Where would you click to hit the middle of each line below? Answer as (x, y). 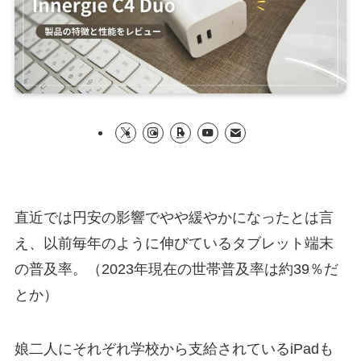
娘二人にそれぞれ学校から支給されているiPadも (174, 349)
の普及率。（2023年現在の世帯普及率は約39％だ (176, 269)
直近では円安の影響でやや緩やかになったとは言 (174, 217)
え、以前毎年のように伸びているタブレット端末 (174, 243)
